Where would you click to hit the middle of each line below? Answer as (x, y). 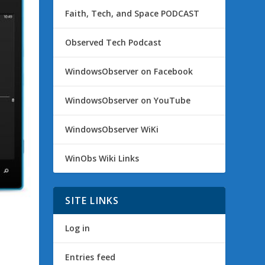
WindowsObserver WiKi (112, 130)
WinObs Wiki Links (102, 159)
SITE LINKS (92, 201)
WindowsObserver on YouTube (128, 101)
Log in (78, 228)
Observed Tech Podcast (114, 43)
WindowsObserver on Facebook (129, 72)
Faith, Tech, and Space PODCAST (132, 14)
